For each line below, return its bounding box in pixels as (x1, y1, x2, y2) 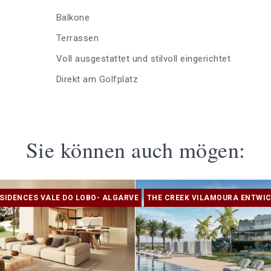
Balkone (56, 12, 90, 24)
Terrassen (56, 33, 99, 44)
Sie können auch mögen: (25, 135, 246, 165)
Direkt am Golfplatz (56, 74, 139, 85)
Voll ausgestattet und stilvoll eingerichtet (56, 53, 231, 65)
